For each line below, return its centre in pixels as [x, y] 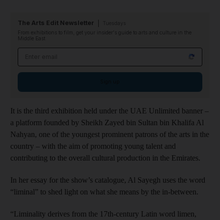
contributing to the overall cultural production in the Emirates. [105, 158]
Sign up [110, 82]
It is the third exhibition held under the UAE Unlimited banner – [110, 110]
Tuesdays [114, 23]
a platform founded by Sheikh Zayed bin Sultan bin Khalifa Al [107, 122]
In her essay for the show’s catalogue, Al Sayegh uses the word [108, 180]
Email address [43, 53]
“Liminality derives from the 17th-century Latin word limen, [103, 214]
